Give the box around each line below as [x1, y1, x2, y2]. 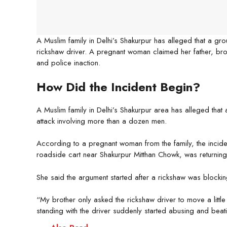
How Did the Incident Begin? [36, 78, 200, 96]
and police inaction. [36, 57, 100, 69]
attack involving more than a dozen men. [36, 115, 167, 127]
